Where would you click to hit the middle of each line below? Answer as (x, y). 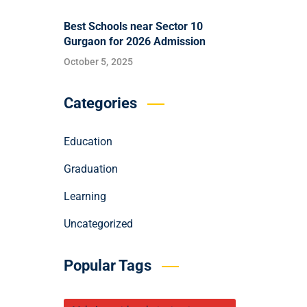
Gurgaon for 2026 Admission (134, 42)
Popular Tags (107, 266)
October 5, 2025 (98, 62)
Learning (85, 197)
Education (88, 142)
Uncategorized (98, 224)
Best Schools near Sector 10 (133, 27)
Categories (100, 103)
